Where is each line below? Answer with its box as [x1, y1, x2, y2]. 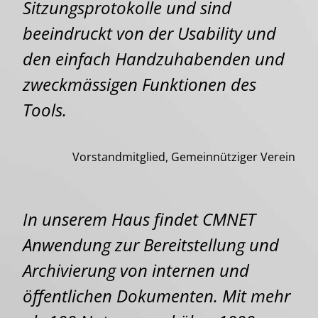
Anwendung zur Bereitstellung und [23, 233, 279, 257]
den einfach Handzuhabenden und [23, 47, 285, 71]
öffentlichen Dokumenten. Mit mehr [23, 284, 290, 308]
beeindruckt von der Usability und [23, 21, 276, 45]
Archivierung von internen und [23, 258, 249, 283]
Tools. [23, 98, 67, 122]
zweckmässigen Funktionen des [23, 72, 256, 97]
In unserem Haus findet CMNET [23, 207, 256, 231]
